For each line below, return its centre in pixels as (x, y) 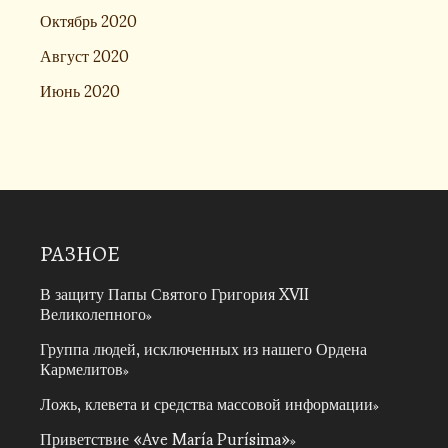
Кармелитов (81, 367)
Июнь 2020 (80, 89)
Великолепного (93, 312)
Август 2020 (84, 54)
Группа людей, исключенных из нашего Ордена (203, 347)
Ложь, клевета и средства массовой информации (206, 402)
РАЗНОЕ (80, 254)
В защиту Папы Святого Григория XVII (174, 292)
